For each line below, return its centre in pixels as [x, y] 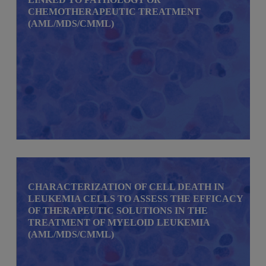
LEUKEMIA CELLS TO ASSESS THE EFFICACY [136, 198]
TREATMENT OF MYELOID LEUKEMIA [119, 222]
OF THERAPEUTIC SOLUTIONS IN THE [118, 210]
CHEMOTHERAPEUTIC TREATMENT [115, 11]
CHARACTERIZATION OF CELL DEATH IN [126, 186]
